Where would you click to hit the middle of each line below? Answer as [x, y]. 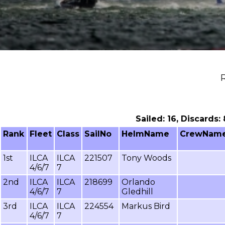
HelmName [145, 134]
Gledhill [137, 191]
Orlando [138, 182]
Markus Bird [146, 206]
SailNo [98, 134]
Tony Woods [146, 158]
